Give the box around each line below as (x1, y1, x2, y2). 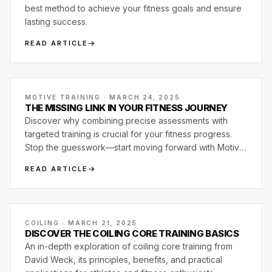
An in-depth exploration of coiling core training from (25, 241, 233, 251)
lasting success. (25, 16, 87, 27)
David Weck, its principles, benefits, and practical (25, 254, 222, 265)
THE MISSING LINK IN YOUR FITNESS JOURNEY (25, 102, 228, 114)
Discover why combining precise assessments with (25, 115, 228, 126)
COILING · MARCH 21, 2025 (25, 219, 138, 226)
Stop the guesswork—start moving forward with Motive (25, 142, 245, 152)
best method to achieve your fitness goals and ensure (25, 3, 242, 13)
